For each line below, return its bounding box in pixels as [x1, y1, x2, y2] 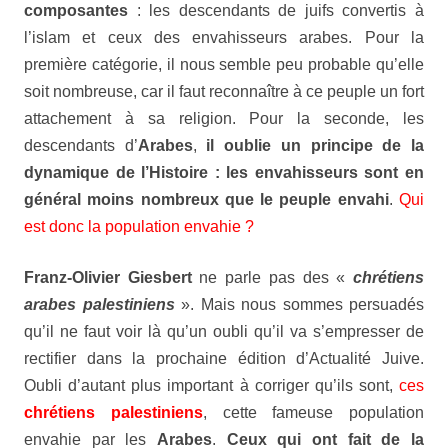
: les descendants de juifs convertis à [136, 2, 425, 19]
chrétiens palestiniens [24, 404, 203, 421]
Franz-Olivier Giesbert [24, 269, 192, 286]
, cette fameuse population [202, 404, 424, 421]
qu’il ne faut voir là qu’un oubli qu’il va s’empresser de [24, 323, 424, 340]
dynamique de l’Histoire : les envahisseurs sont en [24, 164, 424, 181]
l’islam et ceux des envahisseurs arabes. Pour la [24, 29, 424, 46]
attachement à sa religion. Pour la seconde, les [24, 110, 424, 127]
